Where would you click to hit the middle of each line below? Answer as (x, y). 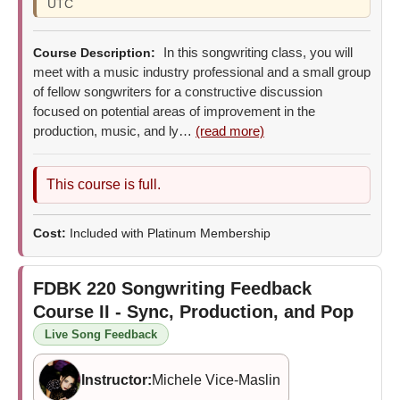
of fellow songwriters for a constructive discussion (178, 91)
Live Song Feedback (101, 334)
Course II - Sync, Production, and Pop (193, 311)
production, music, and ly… (114, 130)
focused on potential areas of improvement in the (174, 111)
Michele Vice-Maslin (216, 379)
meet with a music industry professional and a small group (202, 71)
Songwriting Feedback (217, 288)
